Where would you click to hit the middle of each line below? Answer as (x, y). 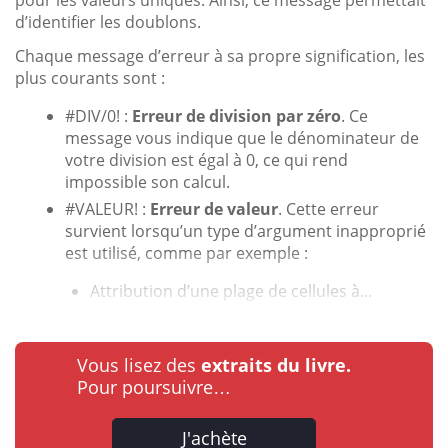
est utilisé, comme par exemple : (186, 252)
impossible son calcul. (147, 181)
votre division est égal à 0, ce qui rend (206, 159)
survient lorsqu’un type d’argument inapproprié (245, 230)
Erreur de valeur (214, 208)
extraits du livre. (276, 364)
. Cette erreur (328, 208)
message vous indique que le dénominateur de (242, 137)
